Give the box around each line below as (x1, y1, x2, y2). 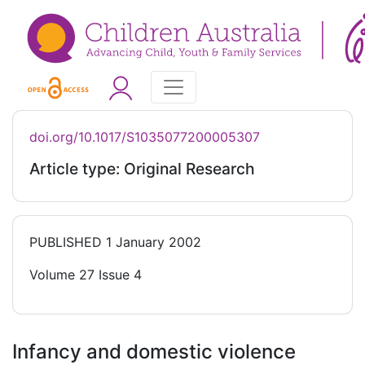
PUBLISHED (29, 234, 102, 251)
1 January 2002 (102, 234, 201, 251)
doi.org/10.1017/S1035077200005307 (29, 129, 260, 146)
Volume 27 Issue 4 (29, 266, 142, 284)
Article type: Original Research (29, 159, 255, 179)
